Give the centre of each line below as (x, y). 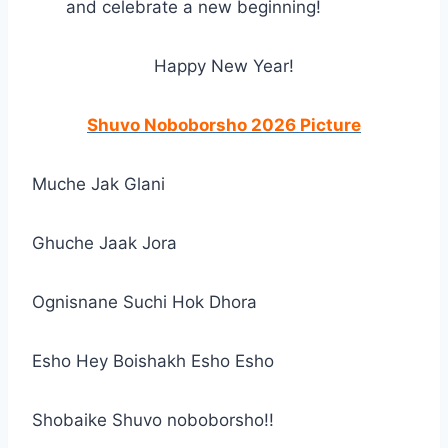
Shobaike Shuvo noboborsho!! (153, 419)
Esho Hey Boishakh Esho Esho (153, 360)
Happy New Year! (224, 65)
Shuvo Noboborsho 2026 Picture (224, 124)
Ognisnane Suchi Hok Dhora (144, 301)
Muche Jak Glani (98, 183)
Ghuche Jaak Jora (104, 242)
